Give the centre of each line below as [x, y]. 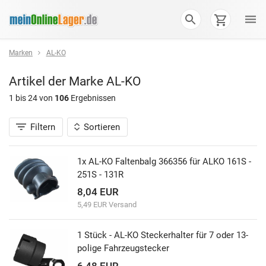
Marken [21, 53]
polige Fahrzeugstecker [123, 248]
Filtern [43, 127]
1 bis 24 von [32, 98]
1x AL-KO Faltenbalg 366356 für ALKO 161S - [164, 161]
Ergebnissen [92, 98]
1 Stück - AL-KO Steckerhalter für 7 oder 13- [163, 235]
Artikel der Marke [56, 81]
